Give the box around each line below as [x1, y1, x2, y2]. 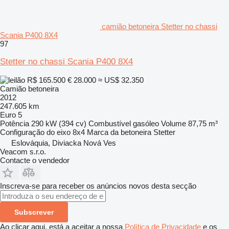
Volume [161, 119, 186, 128]
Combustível [88, 119, 131, 128]
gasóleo [133, 119, 159, 128]
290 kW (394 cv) [31, 119, 86, 128]
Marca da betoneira [87, 127, 151, 136]
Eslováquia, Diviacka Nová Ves [11, 138, 116, 147]
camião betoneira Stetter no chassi [102, 21, 217, 31]
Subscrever [14, 208, 54, 216]
